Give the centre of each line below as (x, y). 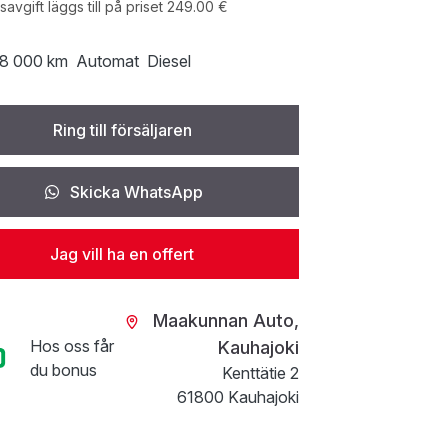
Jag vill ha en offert (122, 254)
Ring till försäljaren (122, 130)
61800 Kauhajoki (237, 397)
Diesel (168, 61)
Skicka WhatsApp (136, 192)
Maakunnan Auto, (225, 320)
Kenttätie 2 (260, 373)
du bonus (63, 370)
